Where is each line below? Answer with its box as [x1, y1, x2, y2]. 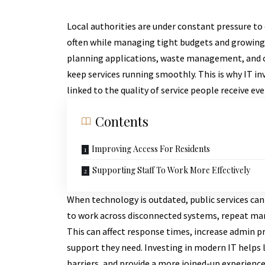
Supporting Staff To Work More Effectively [92, 164, 250, 176]
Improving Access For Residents [91, 143, 210, 154]
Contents [95, 112, 148, 130]
